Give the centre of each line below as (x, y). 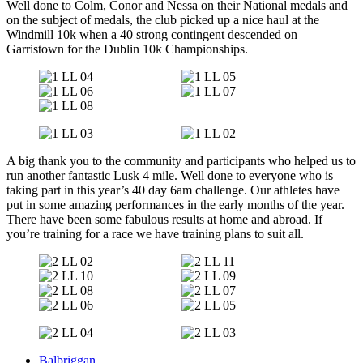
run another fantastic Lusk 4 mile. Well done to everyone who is (170, 175)
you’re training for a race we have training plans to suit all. (155, 234)
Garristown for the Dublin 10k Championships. (127, 49)
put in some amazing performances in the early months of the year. (175, 205)
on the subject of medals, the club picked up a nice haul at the (163, 20)
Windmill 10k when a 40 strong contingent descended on (152, 34)
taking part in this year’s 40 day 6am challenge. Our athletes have (173, 190)
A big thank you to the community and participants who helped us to (181, 161)
